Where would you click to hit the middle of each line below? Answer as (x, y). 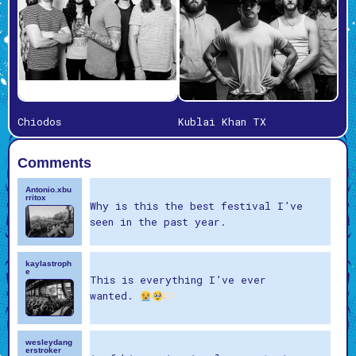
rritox (36, 198)
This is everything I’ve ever (178, 280)
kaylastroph (48, 264)
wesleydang (49, 342)
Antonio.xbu (48, 190)
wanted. (114, 296)
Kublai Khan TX (222, 122)
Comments (54, 163)
